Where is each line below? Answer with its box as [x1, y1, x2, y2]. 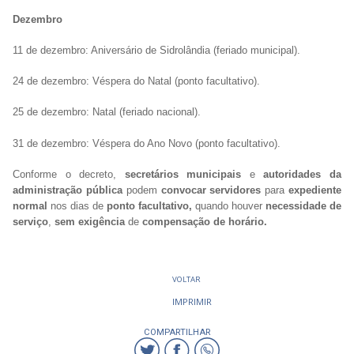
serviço [13, 215, 48, 228]
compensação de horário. [139, 215, 267, 228]
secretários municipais [124, 168, 250, 180]
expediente [284, 183, 342, 196]
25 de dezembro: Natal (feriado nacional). [13, 106, 201, 119]
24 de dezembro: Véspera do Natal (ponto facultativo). [13, 75, 260, 88]
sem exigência [55, 215, 125, 228]
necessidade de [265, 199, 341, 212]
